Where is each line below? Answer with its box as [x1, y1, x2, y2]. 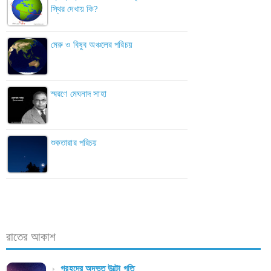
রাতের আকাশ [6, 230, 56, 245]
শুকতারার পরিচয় [51, 138, 97, 148]
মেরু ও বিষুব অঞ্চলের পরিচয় [51, 40, 132, 50]
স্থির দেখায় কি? [51, 4, 99, 15]
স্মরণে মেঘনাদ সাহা [51, 89, 106, 99]
